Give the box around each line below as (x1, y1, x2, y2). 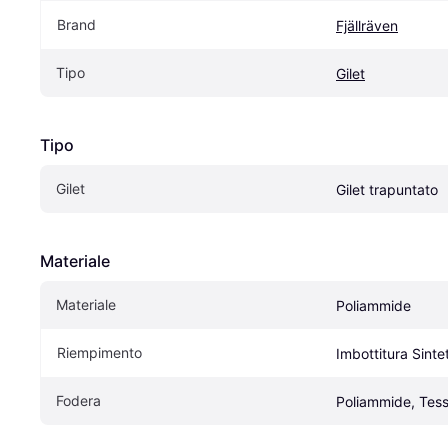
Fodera (56, 392, 101, 410)
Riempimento (57, 344, 142, 362)
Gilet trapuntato (336, 181, 438, 199)
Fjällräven (336, 17, 398, 35)
